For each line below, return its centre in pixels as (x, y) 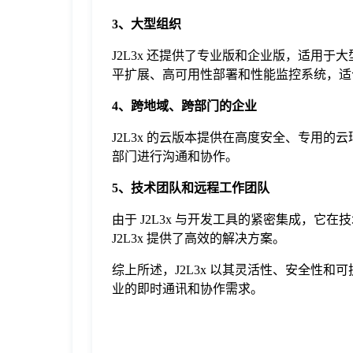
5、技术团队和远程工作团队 (191, 188)
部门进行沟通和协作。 (175, 157)
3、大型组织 (147, 24)
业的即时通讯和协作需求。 (188, 289)
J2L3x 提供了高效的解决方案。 (199, 239)
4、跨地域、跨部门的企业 (184, 106)
